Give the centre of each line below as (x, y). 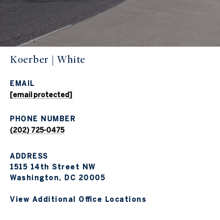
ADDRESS (29, 156)
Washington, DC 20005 (57, 178)
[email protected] (41, 95)
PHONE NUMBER (43, 119)
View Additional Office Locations (78, 200)
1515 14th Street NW (53, 167)
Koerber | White (48, 60)
